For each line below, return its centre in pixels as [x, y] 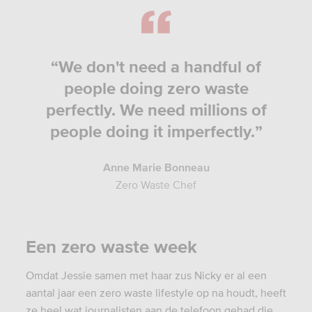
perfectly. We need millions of [156, 109]
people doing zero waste [156, 88]
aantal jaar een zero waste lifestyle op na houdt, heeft [156, 292]
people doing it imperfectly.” [156, 131]
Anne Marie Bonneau [156, 167]
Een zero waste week [111, 246]
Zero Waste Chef [156, 184]
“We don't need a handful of [156, 66]
